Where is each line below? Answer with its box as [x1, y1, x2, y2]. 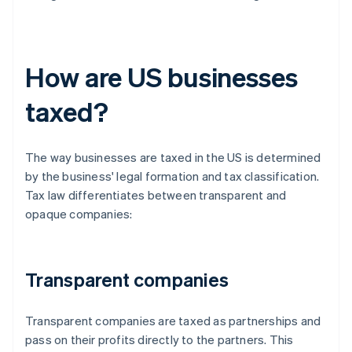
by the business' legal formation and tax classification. [25, 168, 320, 185]
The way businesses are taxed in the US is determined [25, 149, 321, 166]
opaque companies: [25, 206, 133, 222]
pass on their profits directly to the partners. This [25, 332, 294, 348]
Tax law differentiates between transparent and [25, 187, 287, 203]
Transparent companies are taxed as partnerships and [25, 313, 321, 329]
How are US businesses [25, 60, 298, 94]
